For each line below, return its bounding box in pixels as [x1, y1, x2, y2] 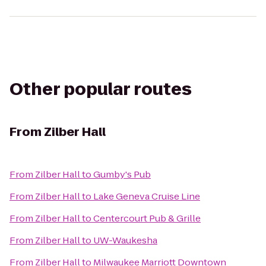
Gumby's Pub [93, 168, 151, 180]
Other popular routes [9, 78, 192, 101]
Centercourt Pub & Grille [93, 212, 201, 224]
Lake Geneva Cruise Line [93, 190, 200, 202]
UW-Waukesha [93, 234, 157, 246]
